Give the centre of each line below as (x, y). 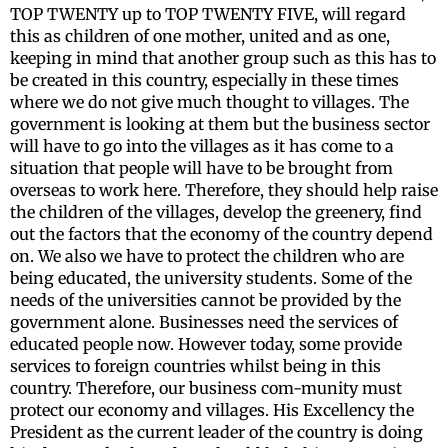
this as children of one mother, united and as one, (200, 35)
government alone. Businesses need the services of (204, 321)
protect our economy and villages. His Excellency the (212, 409)
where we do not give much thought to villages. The (209, 101)
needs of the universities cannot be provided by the (205, 299)
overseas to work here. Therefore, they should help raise (224, 189)
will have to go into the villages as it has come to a (202, 145)
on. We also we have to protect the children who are (207, 255)
